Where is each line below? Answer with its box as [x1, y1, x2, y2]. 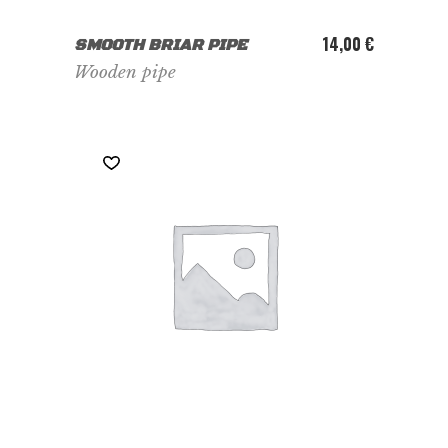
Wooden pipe [74, 62, 176, 83]
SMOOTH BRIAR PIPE [74, 35, 247, 55]
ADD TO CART [185, 28, 263, 50]
